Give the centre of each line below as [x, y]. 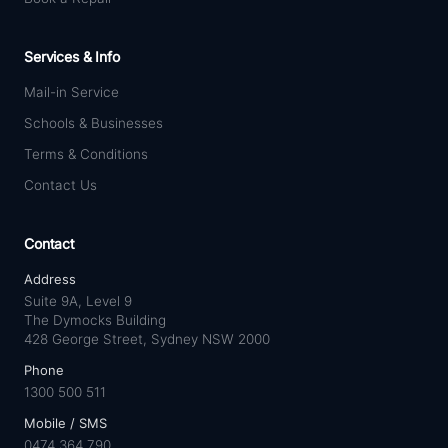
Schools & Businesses [93, 122]
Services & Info [72, 56]
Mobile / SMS [65, 422]
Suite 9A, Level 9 [78, 300]
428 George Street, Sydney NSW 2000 [147, 338]
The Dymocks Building [95, 319]
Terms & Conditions [86, 153]
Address [50, 278]
